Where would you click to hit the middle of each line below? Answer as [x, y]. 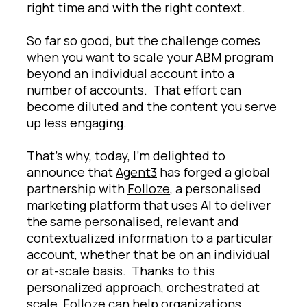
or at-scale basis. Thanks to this [121, 270]
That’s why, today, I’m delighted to [126, 155]
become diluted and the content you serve [152, 106]
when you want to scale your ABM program [150, 57]
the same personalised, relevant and [133, 221]
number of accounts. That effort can [134, 89]
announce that [71, 172]
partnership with [77, 188]
